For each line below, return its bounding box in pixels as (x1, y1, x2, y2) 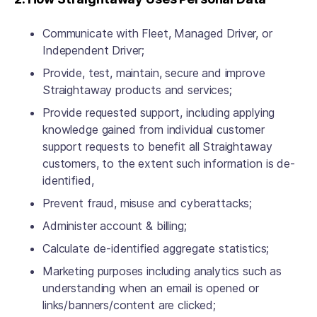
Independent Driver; (42, 43, 148, 57)
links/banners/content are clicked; (42, 298, 219, 312)
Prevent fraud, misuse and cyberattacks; (42, 196, 255, 210)
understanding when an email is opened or (42, 281, 260, 295)
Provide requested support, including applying (42, 105, 275, 120)
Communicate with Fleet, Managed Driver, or (42, 26, 272, 40)
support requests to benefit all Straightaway (42, 139, 272, 154)
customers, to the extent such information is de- (42, 156, 295, 171)
